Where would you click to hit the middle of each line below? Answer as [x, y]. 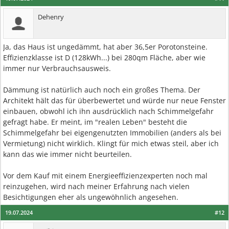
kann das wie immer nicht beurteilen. [67, 154]
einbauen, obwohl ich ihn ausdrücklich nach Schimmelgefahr [108, 111]
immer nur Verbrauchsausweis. [57, 68]
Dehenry [51, 17]
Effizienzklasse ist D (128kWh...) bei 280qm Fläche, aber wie [104, 58]
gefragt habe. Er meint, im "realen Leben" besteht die [95, 122]
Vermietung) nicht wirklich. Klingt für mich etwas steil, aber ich [111, 143]
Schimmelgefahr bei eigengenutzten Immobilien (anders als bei [112, 133]
